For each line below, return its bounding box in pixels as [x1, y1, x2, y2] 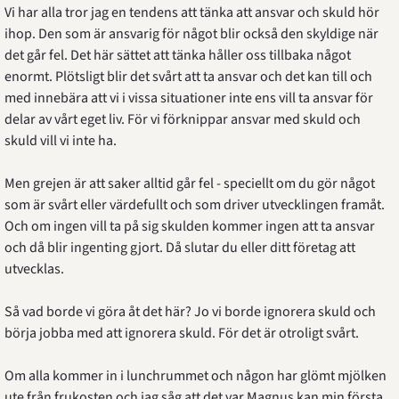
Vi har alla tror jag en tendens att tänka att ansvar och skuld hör [4, 3, 379, 22]
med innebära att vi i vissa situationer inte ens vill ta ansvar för [4, 88, 373, 108]
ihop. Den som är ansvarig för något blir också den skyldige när [4, 24, 379, 44]
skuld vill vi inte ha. [4, 131, 117, 151]
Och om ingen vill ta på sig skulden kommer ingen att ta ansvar [4, 216, 375, 236]
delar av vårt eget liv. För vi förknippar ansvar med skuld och [4, 110, 361, 129]
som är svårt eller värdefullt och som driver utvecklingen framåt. [4, 195, 385, 215]
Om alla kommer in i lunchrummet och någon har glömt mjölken [4, 366, 387, 386]
